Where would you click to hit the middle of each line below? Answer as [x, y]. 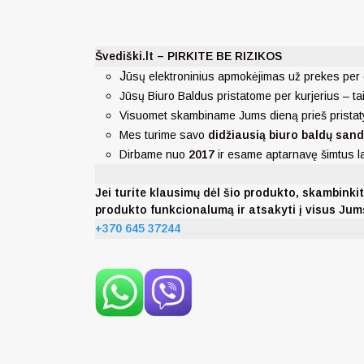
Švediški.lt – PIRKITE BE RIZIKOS [188, 56]
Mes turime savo [164, 135]
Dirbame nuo [154, 155]
